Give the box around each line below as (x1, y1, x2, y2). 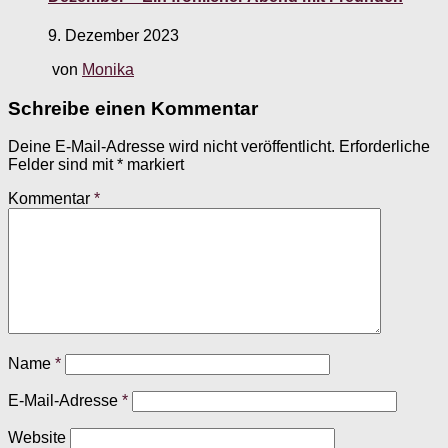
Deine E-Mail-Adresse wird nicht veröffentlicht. (8, 138, 335, 156)
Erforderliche (339, 138, 430, 156)
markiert (123, 156, 184, 174)
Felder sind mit (8, 156, 117, 174)
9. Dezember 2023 (48, 26, 179, 44)
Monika (82, 60, 134, 78)
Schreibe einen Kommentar (8, 97, 258, 119)
